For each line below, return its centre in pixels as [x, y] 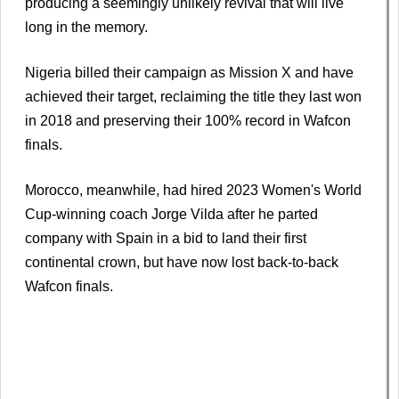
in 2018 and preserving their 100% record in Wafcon [188, 120]
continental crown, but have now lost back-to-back [182, 262]
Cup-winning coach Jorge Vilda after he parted [171, 214]
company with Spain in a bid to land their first [166, 238]
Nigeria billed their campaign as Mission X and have [189, 72]
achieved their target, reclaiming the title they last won [193, 96]
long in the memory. [86, 27]
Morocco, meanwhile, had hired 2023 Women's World [193, 190]
